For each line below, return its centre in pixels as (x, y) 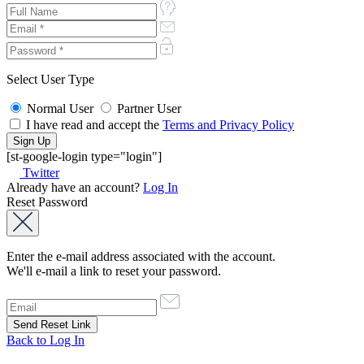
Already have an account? (75, 188)
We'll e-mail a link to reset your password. (114, 271)
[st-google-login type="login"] (84, 157)
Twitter (41, 173)
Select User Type (50, 80)
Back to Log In (45, 340)
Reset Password (47, 202)
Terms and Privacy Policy (228, 125)
